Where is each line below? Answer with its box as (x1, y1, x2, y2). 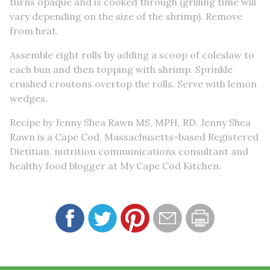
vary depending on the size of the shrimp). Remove (10, 10, 242, 22)
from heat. (10, 24, 58, 37)
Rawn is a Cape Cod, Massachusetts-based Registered (10, 130, 259, 143)
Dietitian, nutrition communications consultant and (10, 145, 248, 157)
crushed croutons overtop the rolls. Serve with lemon (10, 77, 257, 90)
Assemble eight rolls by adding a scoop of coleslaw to (10, 48, 254, 61)
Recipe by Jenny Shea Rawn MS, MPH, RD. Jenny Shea (10, 116, 251, 128)
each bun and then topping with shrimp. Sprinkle (10, 63, 233, 75)
